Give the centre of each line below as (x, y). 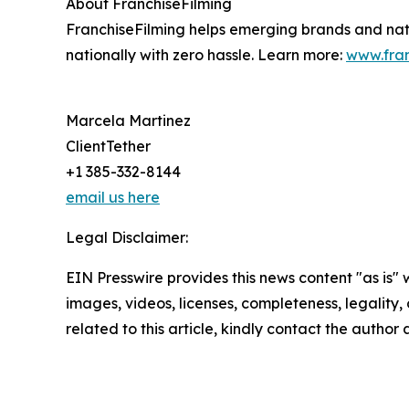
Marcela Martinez (128, 121)
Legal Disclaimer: (127, 238)
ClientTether (108, 147)
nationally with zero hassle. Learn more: (206, 55)
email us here (113, 198)
